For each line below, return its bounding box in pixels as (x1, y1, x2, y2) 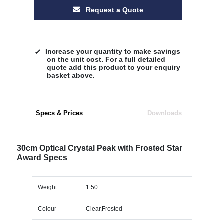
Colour (37, 205, 56, 212)
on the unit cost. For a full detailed (46, 55, 165, 63)
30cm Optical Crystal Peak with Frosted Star (16, 143, 182, 152)
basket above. (46, 71, 95, 79)
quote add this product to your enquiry (46, 63, 180, 71)
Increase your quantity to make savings (45, 47, 180, 55)
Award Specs (16, 153, 67, 162)
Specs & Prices (35, 109, 83, 117)
